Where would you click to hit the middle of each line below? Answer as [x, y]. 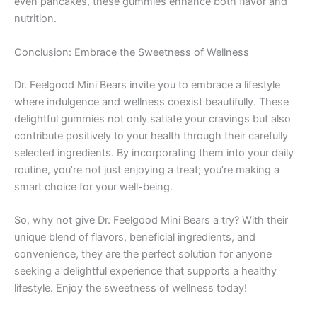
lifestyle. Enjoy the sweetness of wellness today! [131, 288]
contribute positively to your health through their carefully [151, 136]
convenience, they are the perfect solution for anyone [143, 254]
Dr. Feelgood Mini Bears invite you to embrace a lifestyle [147, 85]
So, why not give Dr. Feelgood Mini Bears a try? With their [151, 220]
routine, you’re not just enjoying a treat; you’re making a [147, 169]
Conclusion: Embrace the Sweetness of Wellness [132, 52]
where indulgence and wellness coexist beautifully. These [151, 102]
